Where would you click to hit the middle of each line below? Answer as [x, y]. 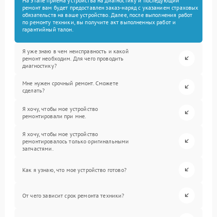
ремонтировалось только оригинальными [76, 141]
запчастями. [38, 148]
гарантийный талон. [48, 29]
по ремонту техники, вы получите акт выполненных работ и [99, 22]
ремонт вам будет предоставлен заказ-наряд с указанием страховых [110, 7]
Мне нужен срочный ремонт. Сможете [70, 83]
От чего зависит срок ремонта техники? [73, 195]
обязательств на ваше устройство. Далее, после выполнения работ [108, 15]
